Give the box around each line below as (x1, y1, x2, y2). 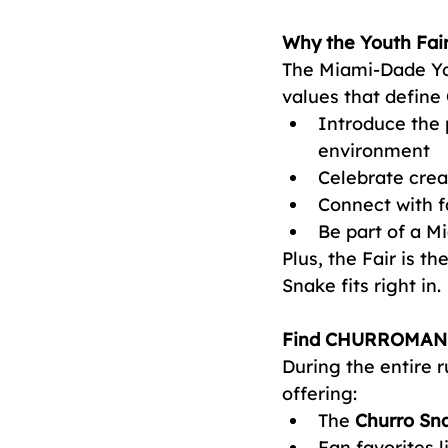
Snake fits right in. (282, 274, 441, 297)
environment (318, 139, 430, 162)
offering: (282, 382, 357, 405)
